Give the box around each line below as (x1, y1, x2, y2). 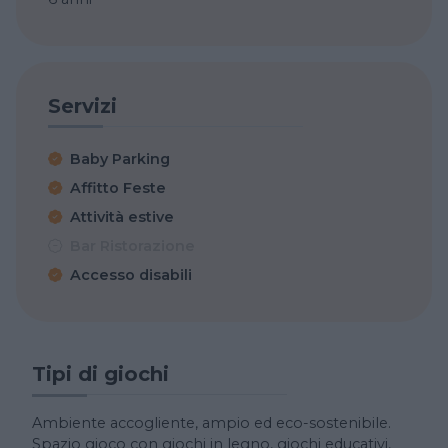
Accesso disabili (70, 265, 192, 284)
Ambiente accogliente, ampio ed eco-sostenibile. (32, 414, 391, 433)
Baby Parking (70, 149, 170, 168)
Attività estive (70, 207, 174, 226)
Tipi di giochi (32, 361, 169, 386)
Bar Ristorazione (70, 236, 195, 255)
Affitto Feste (70, 178, 166, 197)
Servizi (48, 93, 117, 118)
